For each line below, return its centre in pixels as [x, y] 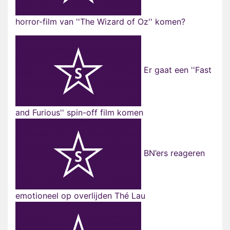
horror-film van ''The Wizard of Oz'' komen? [100, 22]
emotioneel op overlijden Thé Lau [80, 196]
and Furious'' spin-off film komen [79, 113]
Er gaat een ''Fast [176, 70]
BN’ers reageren [173, 153]
